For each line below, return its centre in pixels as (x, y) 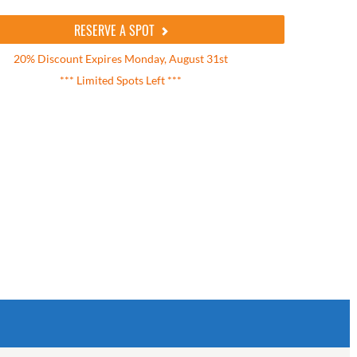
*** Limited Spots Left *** (121, 80)
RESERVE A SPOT (116, 30)
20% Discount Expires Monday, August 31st (121, 59)
